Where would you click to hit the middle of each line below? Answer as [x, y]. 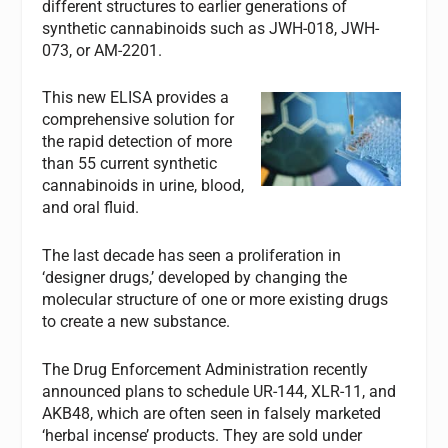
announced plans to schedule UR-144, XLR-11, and [219, 391]
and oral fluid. [91, 208]
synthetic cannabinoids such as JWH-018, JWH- [211, 28]
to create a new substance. [136, 321]
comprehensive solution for [138, 120]
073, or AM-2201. [102, 50]
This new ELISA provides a [136, 98]
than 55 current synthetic [130, 164]
